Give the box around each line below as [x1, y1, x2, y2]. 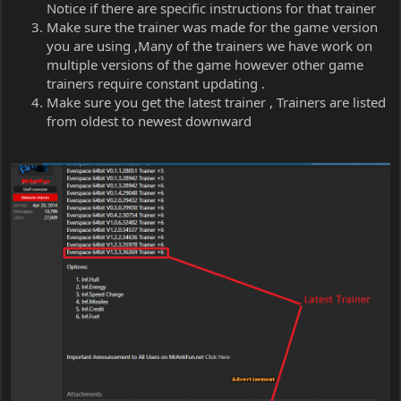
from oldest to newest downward [47, 112, 252, 131]
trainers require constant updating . [47, 74, 265, 93]
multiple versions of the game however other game [47, 55, 363, 74]
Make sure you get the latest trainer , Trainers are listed [47, 93, 386, 112]
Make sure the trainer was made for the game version [47, 18, 378, 37]
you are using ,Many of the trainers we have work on [47, 37, 372, 55]
